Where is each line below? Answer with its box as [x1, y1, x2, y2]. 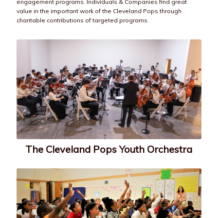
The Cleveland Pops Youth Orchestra [25, 143, 193, 155]
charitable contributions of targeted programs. [16, 17, 149, 24]
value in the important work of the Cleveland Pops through [16, 7, 182, 15]
